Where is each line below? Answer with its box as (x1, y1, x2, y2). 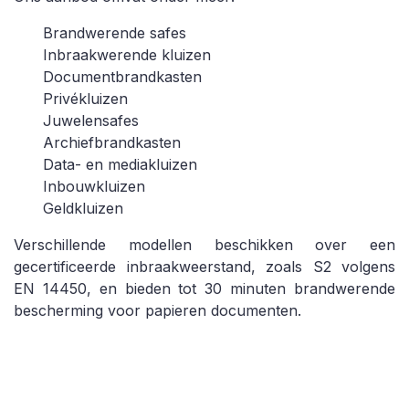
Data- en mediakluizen (43, 154, 197, 173)
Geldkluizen (43, 198, 123, 217)
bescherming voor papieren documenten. (14, 300, 301, 320)
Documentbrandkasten (43, 67, 202, 86)
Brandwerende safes (43, 23, 186, 42)
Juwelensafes (43, 110, 139, 130)
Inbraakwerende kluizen (43, 45, 211, 64)
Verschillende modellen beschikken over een (14, 235, 395, 254)
